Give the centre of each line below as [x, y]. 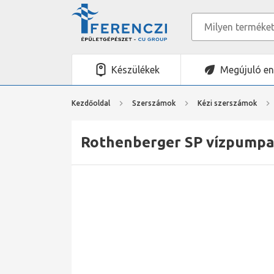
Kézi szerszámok [227, 103]
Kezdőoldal [91, 103]
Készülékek [135, 70]
